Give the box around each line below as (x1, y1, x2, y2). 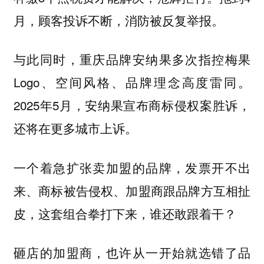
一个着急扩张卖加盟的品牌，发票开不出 (13, 158, 251, 176)
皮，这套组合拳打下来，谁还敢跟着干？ (13, 204, 236, 222)
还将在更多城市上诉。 (13, 119, 137, 137)
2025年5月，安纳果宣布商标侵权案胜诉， (13, 96, 251, 114)
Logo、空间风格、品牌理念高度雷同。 (13, 73, 251, 91)
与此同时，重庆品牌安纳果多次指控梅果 (13, 50, 251, 68)
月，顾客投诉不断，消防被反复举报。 (13, 11, 224, 29)
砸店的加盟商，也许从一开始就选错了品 (13, 243, 251, 262)
